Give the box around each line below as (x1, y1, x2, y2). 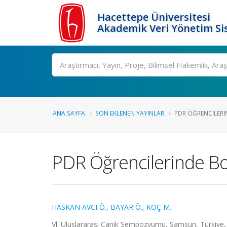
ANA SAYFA (53, 109, 85, 117)
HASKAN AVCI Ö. (52, 202, 106, 212)
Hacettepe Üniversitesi (97, 10, 210, 24)
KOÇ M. (146, 202, 171, 212)
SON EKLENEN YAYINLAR (95, 109, 164, 117)
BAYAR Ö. (110, 202, 142, 212)
